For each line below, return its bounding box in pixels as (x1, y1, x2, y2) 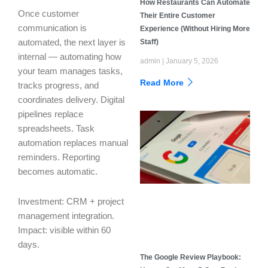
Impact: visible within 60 (18, 225, 111, 235)
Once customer (18, 9, 79, 19)
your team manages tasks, (18, 66, 123, 77)
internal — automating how (18, 52, 121, 62)
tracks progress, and (18, 81, 99, 91)
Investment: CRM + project (18, 196, 124, 206)
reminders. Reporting (18, 153, 100, 163)
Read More (140, 77, 186, 87)
